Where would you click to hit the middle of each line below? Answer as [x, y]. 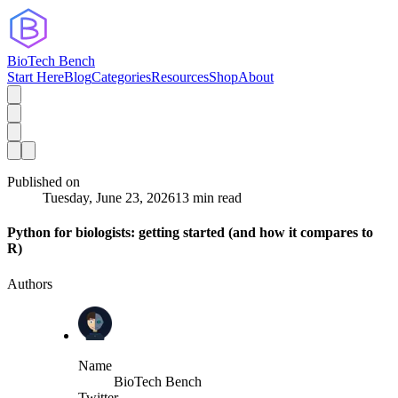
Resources [180, 77]
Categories [121, 77]
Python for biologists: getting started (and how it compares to [190, 233]
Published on [44, 182]
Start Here [36, 77]
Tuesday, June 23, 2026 [109, 198]
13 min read [208, 198]
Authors [30, 283]
